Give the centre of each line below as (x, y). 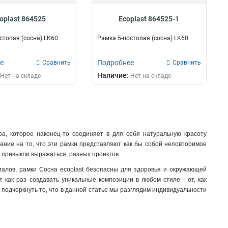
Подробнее (115, 63)
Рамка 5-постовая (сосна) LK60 (142, 38)
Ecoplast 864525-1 (149, 19)
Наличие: (113, 75)
